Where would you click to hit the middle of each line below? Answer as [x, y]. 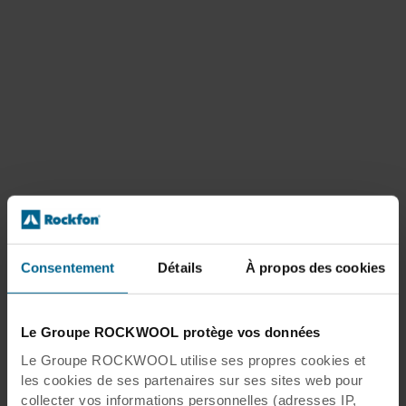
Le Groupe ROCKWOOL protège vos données [171, 332]
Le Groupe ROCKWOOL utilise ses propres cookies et [193, 360]
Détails [180, 267]
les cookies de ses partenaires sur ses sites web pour [192, 380]
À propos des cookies [315, 267]
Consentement [68, 267]
